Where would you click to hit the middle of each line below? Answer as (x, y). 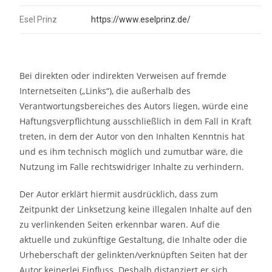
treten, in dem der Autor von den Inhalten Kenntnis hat (132, 137)
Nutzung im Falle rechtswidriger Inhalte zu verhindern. (132, 167)
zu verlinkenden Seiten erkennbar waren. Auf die (120, 225)
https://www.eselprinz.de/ (141, 19)
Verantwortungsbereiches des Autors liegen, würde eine (134, 106)
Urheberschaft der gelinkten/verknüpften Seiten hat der (134, 255)
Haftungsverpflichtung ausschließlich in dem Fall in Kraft (136, 121)
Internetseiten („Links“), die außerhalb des (105, 91)
